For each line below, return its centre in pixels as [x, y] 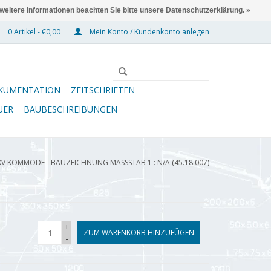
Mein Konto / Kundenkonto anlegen [149, 32]
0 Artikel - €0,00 [34, 32]
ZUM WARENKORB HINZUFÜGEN [139, 233]
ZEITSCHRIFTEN [103, 90]
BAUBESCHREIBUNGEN [70, 109]
